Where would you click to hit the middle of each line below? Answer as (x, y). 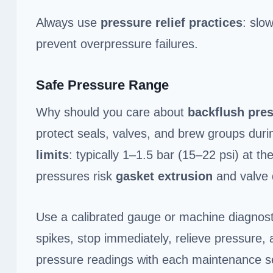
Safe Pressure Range (102, 85)
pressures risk (76, 176)
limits (52, 154)
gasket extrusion (164, 176)
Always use (68, 22)
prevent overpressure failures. (117, 44)
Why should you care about (112, 112)
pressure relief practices (172, 22)
